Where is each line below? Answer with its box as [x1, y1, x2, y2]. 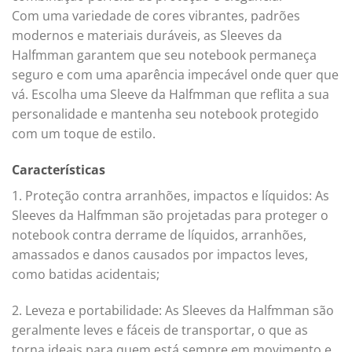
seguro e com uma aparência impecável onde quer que [12, 66, 339, 84]
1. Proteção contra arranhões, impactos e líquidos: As [12, 186, 329, 204]
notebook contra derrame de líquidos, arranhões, [12, 225, 306, 244]
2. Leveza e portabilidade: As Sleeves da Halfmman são [12, 301, 334, 319]
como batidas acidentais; [12, 265, 159, 283]
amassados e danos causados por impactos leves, [12, 245, 308, 263]
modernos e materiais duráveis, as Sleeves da [12, 27, 282, 45]
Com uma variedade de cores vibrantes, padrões [12, 7, 300, 25]
